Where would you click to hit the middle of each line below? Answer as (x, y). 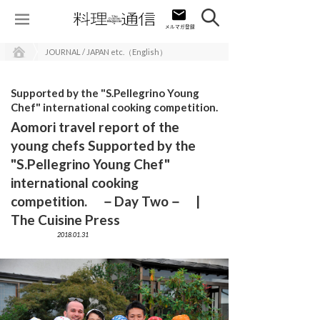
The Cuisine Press (82, 220)
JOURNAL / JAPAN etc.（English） (106, 52)
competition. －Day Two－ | (105, 201)
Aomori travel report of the (95, 127)
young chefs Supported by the (103, 145)
